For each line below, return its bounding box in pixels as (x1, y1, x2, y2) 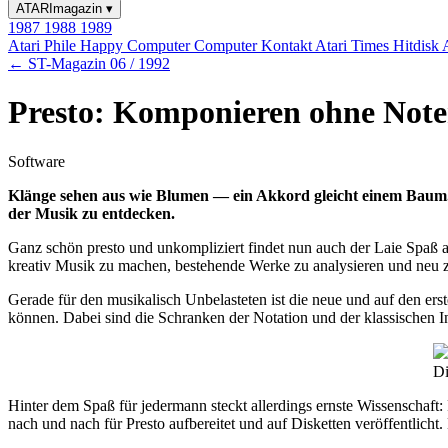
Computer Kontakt (194, 37, 315, 54)
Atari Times (315, 37, 393, 54)
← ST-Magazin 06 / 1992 (8, 55, 170, 72)
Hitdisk (393, 37, 442, 54)
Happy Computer (80, 37, 194, 54)
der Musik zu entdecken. (8, 204, 175, 222)
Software (8, 152, 65, 170)
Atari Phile (8, 37, 80, 54)
